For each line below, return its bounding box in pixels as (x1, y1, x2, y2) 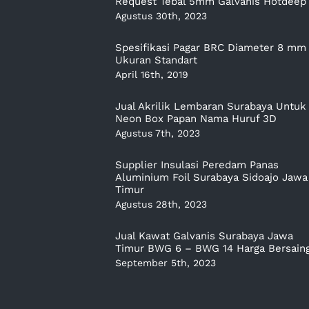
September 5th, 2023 (115, 257, 216, 268)
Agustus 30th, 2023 (115, 10, 207, 21)
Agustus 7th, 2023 (115, 127, 200, 139)
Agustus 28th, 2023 (115, 198, 207, 210)
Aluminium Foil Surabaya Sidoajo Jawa (115, 170, 308, 183)
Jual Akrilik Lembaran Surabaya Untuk (115, 99, 306, 112)
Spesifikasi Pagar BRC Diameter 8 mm (115, 41, 306, 54)
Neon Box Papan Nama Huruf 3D (115, 112, 277, 125)
